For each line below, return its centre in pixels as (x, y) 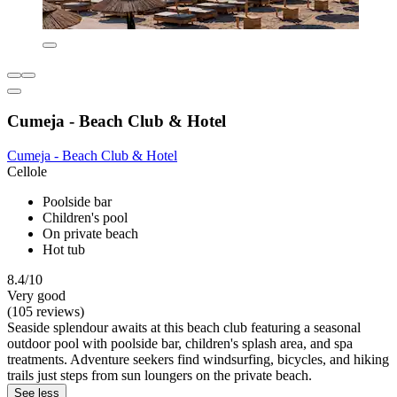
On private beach (90, 233)
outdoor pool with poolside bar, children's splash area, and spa (180, 343)
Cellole (27, 171)
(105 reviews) (46, 311)
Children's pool (85, 217)
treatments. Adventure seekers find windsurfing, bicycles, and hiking (198, 359)
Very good (36, 295)
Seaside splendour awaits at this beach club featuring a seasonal (184, 327)
